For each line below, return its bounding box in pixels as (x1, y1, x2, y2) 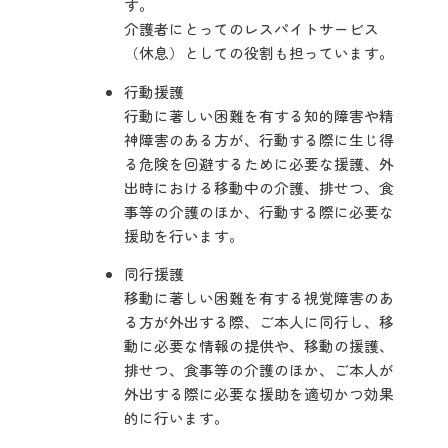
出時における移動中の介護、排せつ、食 (124, 176, 395, 198)
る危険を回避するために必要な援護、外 (124, 152, 395, 174)
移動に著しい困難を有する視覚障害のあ (124, 287, 395, 309)
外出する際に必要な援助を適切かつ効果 (124, 383, 395, 405)
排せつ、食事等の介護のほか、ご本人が (124, 359, 395, 381)
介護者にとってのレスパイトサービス (124, 18, 380, 40)
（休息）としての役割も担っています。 (124, 42, 395, 64)
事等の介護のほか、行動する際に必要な (124, 200, 395, 222)
